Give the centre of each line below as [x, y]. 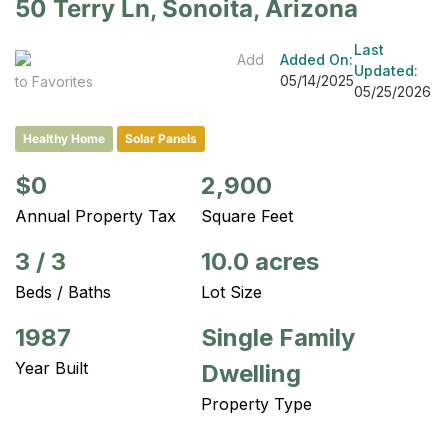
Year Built [51, 367]
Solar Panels [161, 138]
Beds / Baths [63, 291]
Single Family [278, 337]
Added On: [317, 60]
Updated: [386, 70]
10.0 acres [260, 261]
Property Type [256, 403]
